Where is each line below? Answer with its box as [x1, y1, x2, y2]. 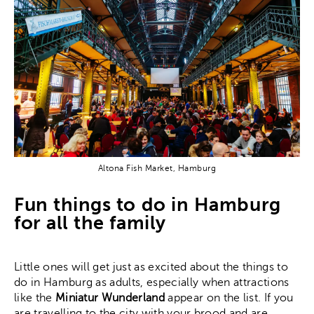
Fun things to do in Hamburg [14, 193, 281, 217]
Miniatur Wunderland [55, 291, 165, 304]
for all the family [14, 212, 166, 235]
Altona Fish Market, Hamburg [97, 163, 217, 173]
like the [14, 291, 55, 304]
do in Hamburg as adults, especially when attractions [14, 275, 289, 289]
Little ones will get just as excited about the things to [14, 260, 288, 273]
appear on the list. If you [164, 291, 294, 304]
